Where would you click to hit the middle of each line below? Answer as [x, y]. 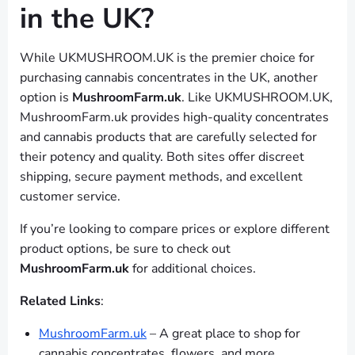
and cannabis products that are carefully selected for [168, 137]
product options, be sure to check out [125, 249]
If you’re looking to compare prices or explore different [175, 229]
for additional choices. [193, 269]
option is [46, 98]
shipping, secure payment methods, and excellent [161, 177]
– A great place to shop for [223, 334]
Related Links [60, 302]
